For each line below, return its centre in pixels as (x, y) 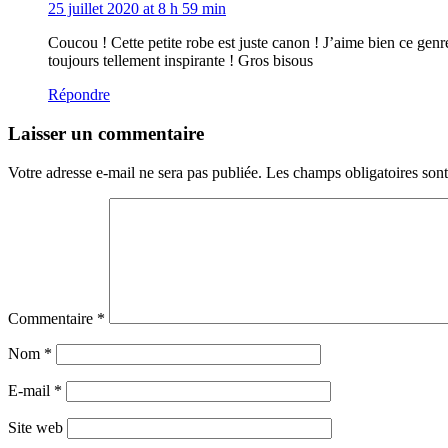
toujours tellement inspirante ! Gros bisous (180, 61)
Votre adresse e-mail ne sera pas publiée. (135, 172)
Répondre (79, 95)
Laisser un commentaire (106, 133)
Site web (35, 427)
